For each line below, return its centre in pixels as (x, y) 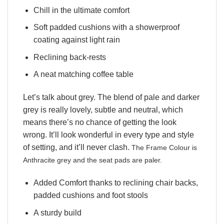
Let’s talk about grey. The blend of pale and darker (111, 97)
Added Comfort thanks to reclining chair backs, (115, 183)
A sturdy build (57, 212)
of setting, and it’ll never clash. (77, 147)
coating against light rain (76, 40)
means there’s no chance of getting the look (100, 122)
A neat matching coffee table (83, 74)
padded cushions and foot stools (90, 195)
